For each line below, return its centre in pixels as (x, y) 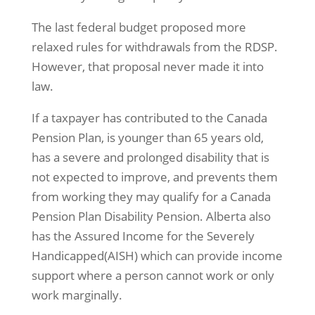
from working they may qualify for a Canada (151, 197)
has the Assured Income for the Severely (143, 236)
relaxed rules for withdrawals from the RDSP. (154, 47)
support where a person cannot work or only (153, 275)
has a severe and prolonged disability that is (150, 157)
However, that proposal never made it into (147, 66)
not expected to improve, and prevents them (154, 177)
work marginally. (77, 295)
